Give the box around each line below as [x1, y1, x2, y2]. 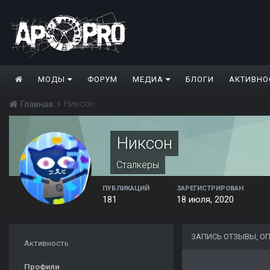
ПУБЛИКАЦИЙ [102, 184, 149, 193]
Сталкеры [116, 159, 159, 171]
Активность [24, 239, 69, 248]
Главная [17, 99, 55, 110]
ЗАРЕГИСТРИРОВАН [177, 184, 243, 193]
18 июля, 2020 [177, 194, 234, 206]
